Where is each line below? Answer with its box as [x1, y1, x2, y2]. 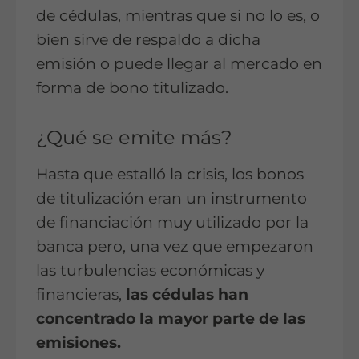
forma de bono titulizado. [36, 78, 228, 97]
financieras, [36, 284, 126, 304]
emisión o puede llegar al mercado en [36, 54, 322, 73]
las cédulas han [126, 284, 248, 304]
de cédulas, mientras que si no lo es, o [36, 6, 320, 25]
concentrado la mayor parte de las [36, 309, 305, 328]
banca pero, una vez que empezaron [36, 236, 313, 256]
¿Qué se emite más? [36, 125, 232, 149]
